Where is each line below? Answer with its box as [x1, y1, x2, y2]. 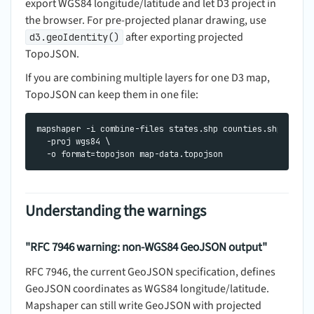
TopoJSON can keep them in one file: [25, 87, 198, 103]
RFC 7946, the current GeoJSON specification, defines [25, 264, 275, 280]
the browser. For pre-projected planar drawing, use [25, 13, 266, 29]
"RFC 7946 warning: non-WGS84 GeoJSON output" [25, 239, 267, 257]
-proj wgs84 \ [36, 135, 110, 148]
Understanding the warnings [25, 200, 206, 223]
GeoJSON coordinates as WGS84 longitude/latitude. [25, 281, 269, 297]
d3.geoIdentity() [29, 31, 119, 44]
